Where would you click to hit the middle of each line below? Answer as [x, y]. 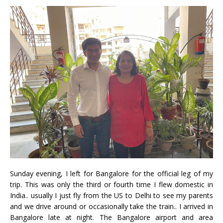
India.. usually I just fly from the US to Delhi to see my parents [111, 195]
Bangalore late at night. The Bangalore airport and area [111, 217]
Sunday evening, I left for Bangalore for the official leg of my [111, 173]
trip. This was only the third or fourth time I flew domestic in [111, 184]
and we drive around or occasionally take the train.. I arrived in [111, 206]
